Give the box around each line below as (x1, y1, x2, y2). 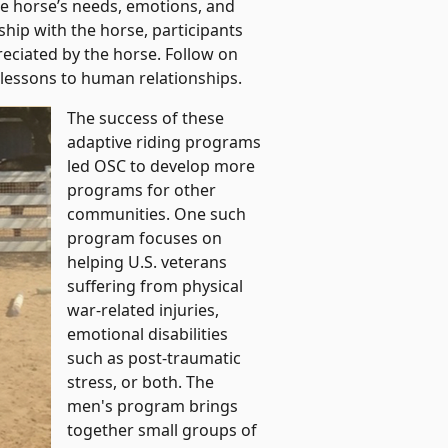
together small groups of (67, 419, 258, 442)
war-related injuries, (67, 299, 220, 322)
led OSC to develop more (67, 155, 256, 178)
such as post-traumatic (67, 347, 242, 370)
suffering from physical (67, 275, 244, 298)
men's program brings (67, 395, 239, 418)
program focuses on (67, 227, 223, 250)
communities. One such (67, 203, 247, 226)
